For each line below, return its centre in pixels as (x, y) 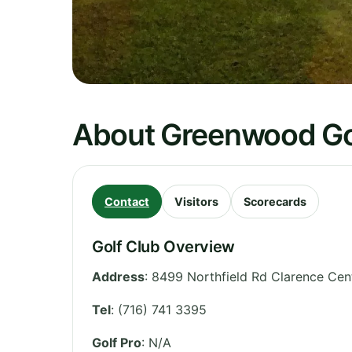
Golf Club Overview (163, 246)
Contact (127, 201)
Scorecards (275, 201)
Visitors (196, 201)
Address (118, 276)
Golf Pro (117, 342)
